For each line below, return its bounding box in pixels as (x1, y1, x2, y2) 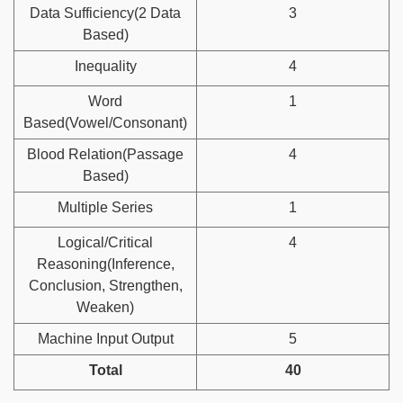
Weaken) (76, 299, 134, 315)
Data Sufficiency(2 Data (30, 4, 181, 21)
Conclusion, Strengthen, (28, 277, 183, 293)
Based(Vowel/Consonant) (23, 114, 187, 130)
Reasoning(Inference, (36, 255, 175, 272)
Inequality (74, 58, 137, 74)
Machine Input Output (37, 330, 174, 346)
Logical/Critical (58, 234, 153, 250)
